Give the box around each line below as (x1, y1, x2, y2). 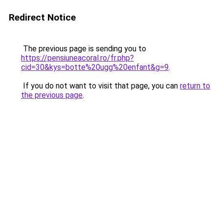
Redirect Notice (9, 12, 76, 23)
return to (180, 81, 210, 90)
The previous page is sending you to (21, 44, 146, 53)
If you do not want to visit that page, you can (21, 81, 180, 90)
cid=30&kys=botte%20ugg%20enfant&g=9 (21, 63, 169, 72)
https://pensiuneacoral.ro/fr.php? (21, 53, 134, 63)
